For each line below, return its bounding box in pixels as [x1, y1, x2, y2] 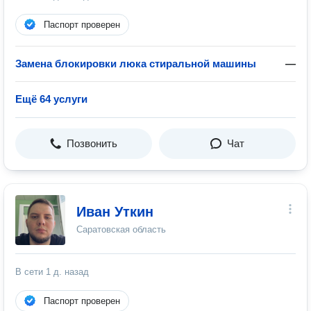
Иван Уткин [76, 204, 153, 219]
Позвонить [67, 137, 117, 149]
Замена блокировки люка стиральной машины [15, 58, 256, 69]
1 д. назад [46, 267, 89, 277]
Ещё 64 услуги [15, 93, 87, 105]
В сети [15, 267, 46, 277]
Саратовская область [76, 224, 166, 235]
